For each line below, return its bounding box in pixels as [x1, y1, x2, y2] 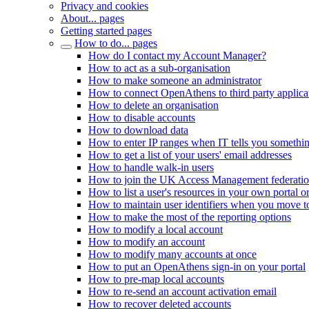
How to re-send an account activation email [88, 286, 277, 297]
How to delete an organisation [88, 99, 219, 111]
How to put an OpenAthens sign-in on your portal [88, 261, 306, 272]
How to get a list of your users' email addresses [88, 149, 292, 161]
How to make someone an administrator [88, 74, 261, 86]
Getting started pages [61, 25, 152, 37]
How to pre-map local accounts [88, 273, 224, 285]
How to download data [88, 124, 188, 136]
